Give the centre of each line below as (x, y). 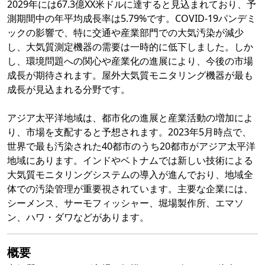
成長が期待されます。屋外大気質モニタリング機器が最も (130, 75)
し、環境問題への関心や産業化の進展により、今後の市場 (130, 61)
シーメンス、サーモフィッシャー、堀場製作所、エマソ (125, 203)
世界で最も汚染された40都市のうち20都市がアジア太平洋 (131, 146)
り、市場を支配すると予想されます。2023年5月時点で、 (129, 132)
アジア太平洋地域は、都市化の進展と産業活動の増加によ (130, 118)
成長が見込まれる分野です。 (69, 90)
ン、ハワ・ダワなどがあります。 (78, 217)
